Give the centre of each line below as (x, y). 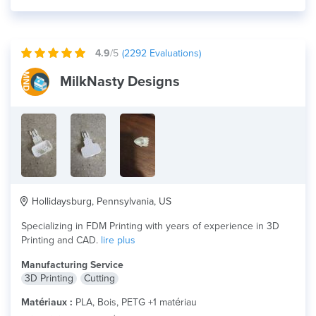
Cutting (99, 278)
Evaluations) (174, 53)
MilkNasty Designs (120, 82)
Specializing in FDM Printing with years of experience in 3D (150, 226)
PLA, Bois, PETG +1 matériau (135, 302)
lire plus (118, 240)
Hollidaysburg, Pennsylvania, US (100, 201)
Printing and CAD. (61, 240)
